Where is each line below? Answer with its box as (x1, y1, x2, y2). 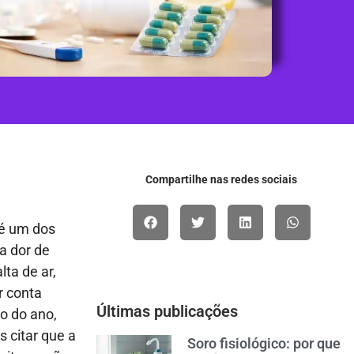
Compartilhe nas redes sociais (145, 172, 297, 186)
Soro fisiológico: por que (186, 334, 341, 352)
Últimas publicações (96, 301, 238, 321)
